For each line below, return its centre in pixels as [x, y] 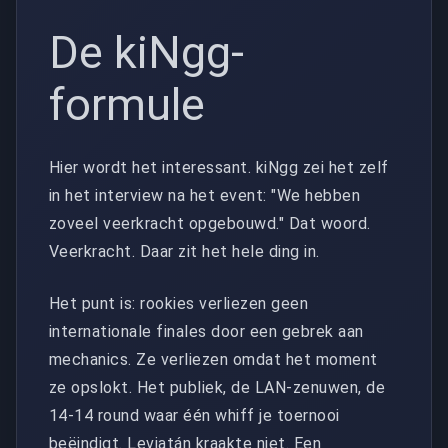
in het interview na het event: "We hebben [205, 195]
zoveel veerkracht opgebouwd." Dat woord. [210, 223]
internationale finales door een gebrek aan [206, 331]
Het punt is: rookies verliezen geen [179, 303]
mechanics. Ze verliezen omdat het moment [213, 359]
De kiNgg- [146, 53]
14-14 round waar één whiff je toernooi [194, 415]
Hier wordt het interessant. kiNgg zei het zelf [219, 167]
